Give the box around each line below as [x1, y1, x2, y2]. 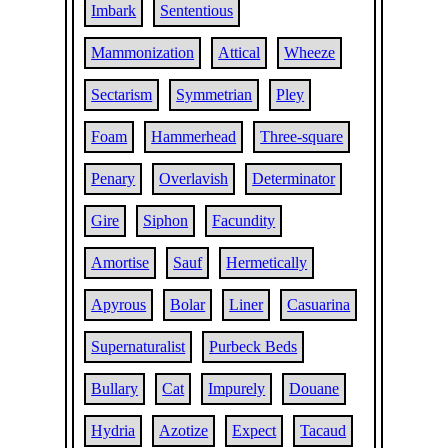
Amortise [91, 254, 150, 271]
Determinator [252, 170, 336, 187]
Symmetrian [176, 86, 253, 103]
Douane [289, 380, 340, 397]
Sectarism [91, 86, 153, 103]
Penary [91, 170, 136, 187]
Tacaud [300, 422, 347, 439]
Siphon [143, 212, 189, 229]
